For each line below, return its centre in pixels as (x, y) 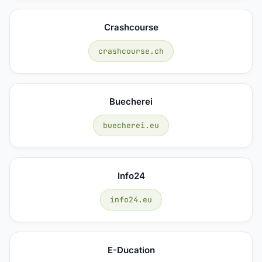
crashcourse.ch (131, 51)
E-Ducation (131, 250)
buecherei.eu (131, 125)
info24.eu (131, 199)
